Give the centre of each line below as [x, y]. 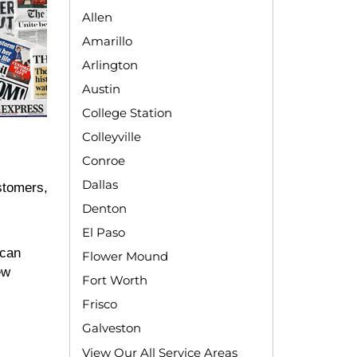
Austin [101, 89]
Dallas [100, 185]
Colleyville [111, 137]
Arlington [110, 65]
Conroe [103, 161]
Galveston [111, 328]
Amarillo [107, 41]
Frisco [99, 304]
